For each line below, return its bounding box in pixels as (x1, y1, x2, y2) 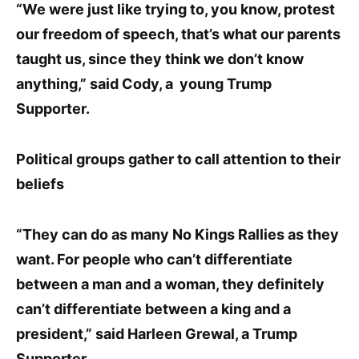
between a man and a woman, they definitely (16, 276, 325, 293)
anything (16, 75, 78, 93)
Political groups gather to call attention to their (16, 151, 341, 168)
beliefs (16, 175, 67, 193)
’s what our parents (209, 26, 341, 43)
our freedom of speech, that (16, 26, 209, 43)
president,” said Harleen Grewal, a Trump (16, 325, 297, 343)
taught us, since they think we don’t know (16, 50, 304, 68)
